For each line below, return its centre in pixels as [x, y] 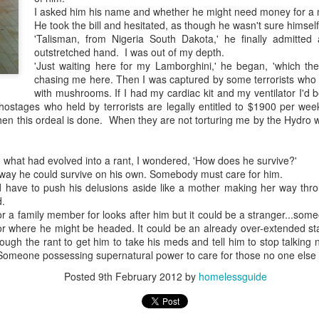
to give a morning [50, 173]
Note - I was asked [53, 159]
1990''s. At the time [54, 230]
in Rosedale [38, 301]
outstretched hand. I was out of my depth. [129, 52]
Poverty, [35, 107]
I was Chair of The [52, 244]
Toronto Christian [50, 258]
